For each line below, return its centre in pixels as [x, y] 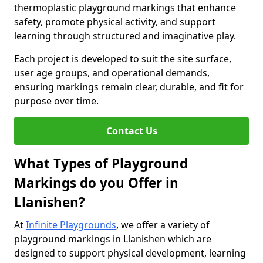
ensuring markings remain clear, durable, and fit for [129, 87]
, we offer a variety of [163, 225]
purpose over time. [56, 101]
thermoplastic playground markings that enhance [125, 8]
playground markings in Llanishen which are [113, 239]
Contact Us [131, 131]
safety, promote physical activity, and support [115, 22]
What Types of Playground [101, 163]
